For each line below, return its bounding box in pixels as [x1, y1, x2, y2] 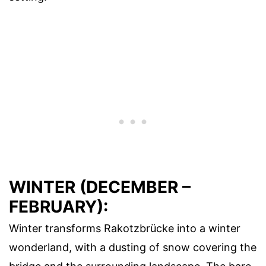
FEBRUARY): [9, 197, 108, 217]
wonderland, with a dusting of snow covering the [9, 241, 256, 254]
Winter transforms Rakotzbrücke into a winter [9, 222, 240, 235]
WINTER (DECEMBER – [9, 177, 191, 198]
